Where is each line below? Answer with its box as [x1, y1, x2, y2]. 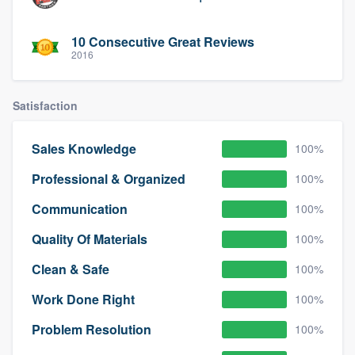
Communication [32, 200, 128, 219]
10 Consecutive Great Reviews [71, 32, 254, 52]
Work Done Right [32, 290, 135, 309]
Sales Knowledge [32, 139, 136, 158]
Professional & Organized [32, 170, 185, 189]
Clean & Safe [32, 260, 109, 279]
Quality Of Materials [32, 230, 147, 249]
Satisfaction [13, 97, 78, 113]
